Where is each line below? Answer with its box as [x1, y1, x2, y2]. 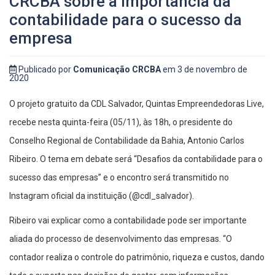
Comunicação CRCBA [73, 64, 161, 74]
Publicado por [17, 64, 73, 74]
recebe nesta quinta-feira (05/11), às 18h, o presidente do [9, 117, 233, 127]
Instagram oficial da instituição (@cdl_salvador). [9, 190, 194, 201]
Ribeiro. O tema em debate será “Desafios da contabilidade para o [9, 153, 263, 164]
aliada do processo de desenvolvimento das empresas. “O [9, 233, 232, 244]
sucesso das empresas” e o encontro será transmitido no [9, 172, 229, 182]
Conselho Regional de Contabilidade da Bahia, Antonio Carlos [9, 135, 244, 145]
